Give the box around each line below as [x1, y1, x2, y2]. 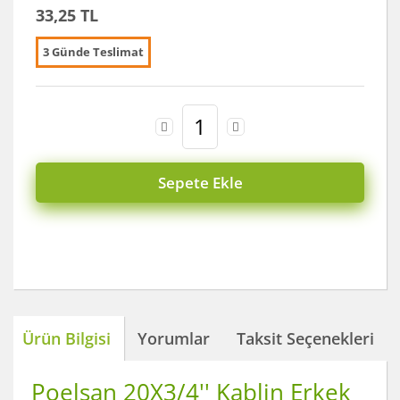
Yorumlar [137, 327, 210, 349]
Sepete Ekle [157, 172, 243, 194]
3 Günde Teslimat [43, 44, 144, 61]
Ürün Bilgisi [22, 327, 111, 349]
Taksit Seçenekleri [237, 327, 374, 349]
